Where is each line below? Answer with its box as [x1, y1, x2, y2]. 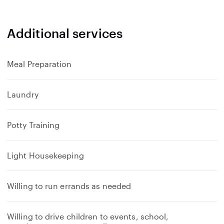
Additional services [7, 25, 122, 40]
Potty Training [7, 120, 60, 129]
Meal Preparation [7, 59, 72, 68]
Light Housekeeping [7, 150, 84, 160]
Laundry [7, 89, 38, 99]
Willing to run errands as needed [7, 181, 131, 190]
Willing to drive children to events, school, [7, 211, 169, 221]
